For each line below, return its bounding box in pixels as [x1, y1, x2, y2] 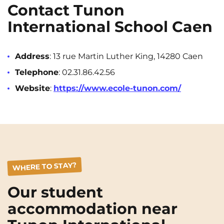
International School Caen [7, 17, 212, 36]
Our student [7, 183, 103, 201]
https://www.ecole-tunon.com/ [53, 83, 181, 93]
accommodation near [7, 199, 177, 218]
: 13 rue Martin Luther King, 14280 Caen [49, 51, 203, 61]
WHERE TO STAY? [12, 160, 76, 173]
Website [15, 83, 50, 93]
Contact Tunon [7, 1, 124, 19]
